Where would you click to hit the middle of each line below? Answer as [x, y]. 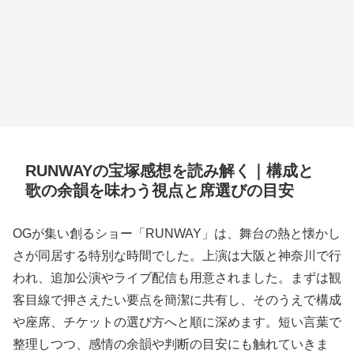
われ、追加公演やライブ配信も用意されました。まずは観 [177, 278]
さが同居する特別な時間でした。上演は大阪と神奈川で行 [177, 256]
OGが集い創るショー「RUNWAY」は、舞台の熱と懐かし [177, 234]
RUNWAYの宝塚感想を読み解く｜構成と [169, 171]
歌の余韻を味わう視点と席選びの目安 [160, 191]
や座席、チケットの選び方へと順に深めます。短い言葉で [177, 322]
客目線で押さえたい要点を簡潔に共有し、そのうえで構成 [177, 300]
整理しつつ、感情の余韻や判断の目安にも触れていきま [171, 345]
